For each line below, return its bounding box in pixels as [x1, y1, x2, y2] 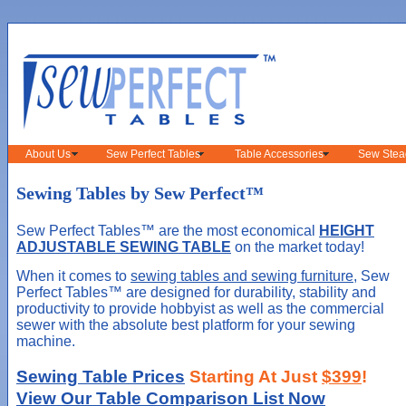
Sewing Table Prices [16, 367, 185, 387]
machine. [16, 333, 75, 350]
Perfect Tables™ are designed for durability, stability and [16, 285, 376, 301]
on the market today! [231, 239, 364, 256]
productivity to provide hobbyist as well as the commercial [16, 301, 384, 317]
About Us [25, 148, 72, 160]
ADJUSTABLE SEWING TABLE [16, 239, 231, 256]
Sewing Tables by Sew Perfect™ [16, 183, 264, 204]
